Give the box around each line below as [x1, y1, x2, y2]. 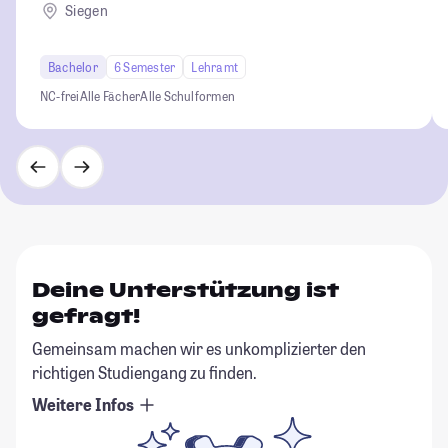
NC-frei [40, 87, 80, 104]
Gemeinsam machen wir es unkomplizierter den [32, 337, 366, 359]
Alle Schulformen [140, 87, 236, 104]
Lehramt [191, 58, 239, 75]
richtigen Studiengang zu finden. [32, 361, 257, 383]
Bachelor [48, 58, 98, 75]
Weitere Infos [32, 393, 137, 415]
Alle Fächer [79, 87, 141, 104]
